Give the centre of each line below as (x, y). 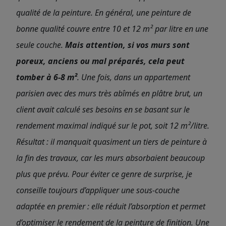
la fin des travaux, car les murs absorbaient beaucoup (110, 158)
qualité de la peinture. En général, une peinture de (104, 13)
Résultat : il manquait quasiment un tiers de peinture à (111, 142)
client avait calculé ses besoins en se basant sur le (103, 109)
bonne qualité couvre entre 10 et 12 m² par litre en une (112, 29)
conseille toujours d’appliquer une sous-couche (98, 190)
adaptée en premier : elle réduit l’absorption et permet (111, 206)
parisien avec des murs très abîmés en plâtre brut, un (109, 93)
